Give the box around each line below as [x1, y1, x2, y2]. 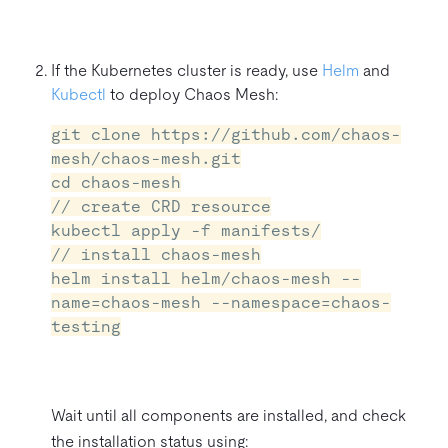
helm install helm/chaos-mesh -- [51, 268, 361, 288]
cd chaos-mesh [51, 172, 181, 192]
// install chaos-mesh [51, 244, 261, 264]
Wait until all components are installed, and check [51, 405, 406, 425]
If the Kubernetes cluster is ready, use [51, 60, 322, 80]
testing [51, 316, 121, 336]
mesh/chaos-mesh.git [51, 148, 241, 168]
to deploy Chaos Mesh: [106, 84, 278, 104]
